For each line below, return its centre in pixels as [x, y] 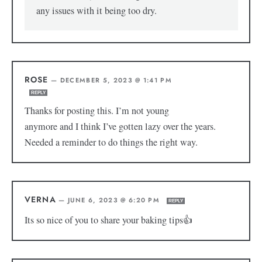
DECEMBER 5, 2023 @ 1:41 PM [116, 80]
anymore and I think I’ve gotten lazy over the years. [120, 127]
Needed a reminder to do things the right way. [111, 142]
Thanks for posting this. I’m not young [96, 111]
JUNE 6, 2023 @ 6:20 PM [115, 200]
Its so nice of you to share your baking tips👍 [108, 220]
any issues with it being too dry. [96, 11]
